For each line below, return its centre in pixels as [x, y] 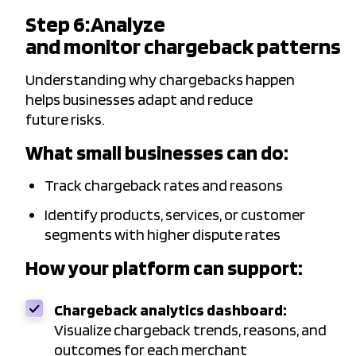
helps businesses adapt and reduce [139, 100]
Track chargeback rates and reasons [164, 186]
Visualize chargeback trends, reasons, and [190, 330]
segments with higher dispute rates [164, 235]
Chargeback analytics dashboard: [170, 310]
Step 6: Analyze [95, 24]
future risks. [66, 120]
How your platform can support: [164, 268]
